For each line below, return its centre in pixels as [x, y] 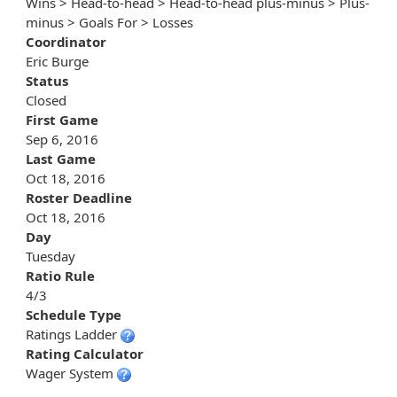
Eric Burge [57, 62]
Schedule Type [74, 315]
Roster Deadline [79, 198]
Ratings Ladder [73, 335]
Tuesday [51, 257]
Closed [46, 101]
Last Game [61, 159]
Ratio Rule [60, 276]
